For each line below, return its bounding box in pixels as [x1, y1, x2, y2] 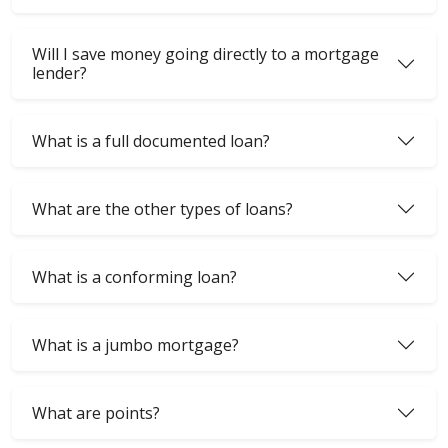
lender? [32, 62, 87, 85]
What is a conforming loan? [32, 265, 237, 288]
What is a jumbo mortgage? [32, 333, 239, 356]
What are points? [32, 401, 160, 424]
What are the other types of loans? [32, 197, 293, 220]
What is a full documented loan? [32, 129, 270, 152]
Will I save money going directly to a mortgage [32, 43, 379, 66]
